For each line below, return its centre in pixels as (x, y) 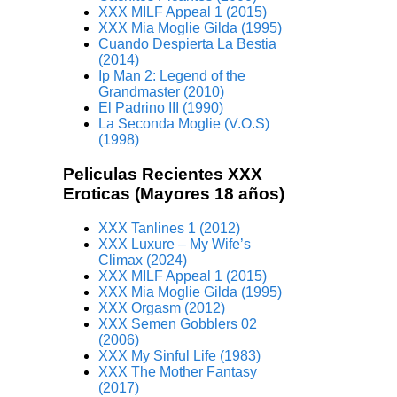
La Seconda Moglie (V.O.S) (184, 124)
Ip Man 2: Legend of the (172, 76)
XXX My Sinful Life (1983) (180, 355)
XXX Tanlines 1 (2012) (170, 228)
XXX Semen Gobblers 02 (178, 323)
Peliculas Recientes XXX (163, 174)
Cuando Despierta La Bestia (188, 44)
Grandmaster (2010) (162, 92)
